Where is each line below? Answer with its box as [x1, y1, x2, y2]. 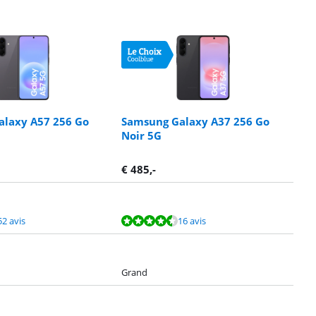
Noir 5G [121, 128, 162, 142]
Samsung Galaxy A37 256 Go [121, 114, 269, 128]
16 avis [178, 214, 206, 227]
